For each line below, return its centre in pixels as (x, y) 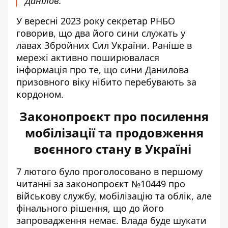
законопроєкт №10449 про (126, 184)
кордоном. (40, 94)
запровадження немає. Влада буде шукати (111, 220)
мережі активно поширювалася (88, 58)
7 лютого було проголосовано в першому (109, 172)
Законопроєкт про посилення (114, 116)
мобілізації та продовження (114, 133)
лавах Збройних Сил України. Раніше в (104, 45)
